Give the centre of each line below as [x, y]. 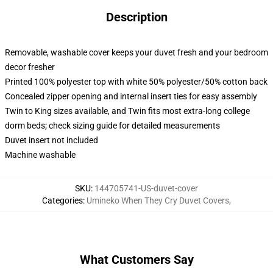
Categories [62, 200]
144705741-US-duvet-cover [146, 188]
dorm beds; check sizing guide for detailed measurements [112, 126]
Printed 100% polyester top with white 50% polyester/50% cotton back [136, 82]
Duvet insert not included [51, 140]
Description [136, 17]
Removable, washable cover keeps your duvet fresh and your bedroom [136, 52]
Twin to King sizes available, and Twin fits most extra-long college [127, 111]
